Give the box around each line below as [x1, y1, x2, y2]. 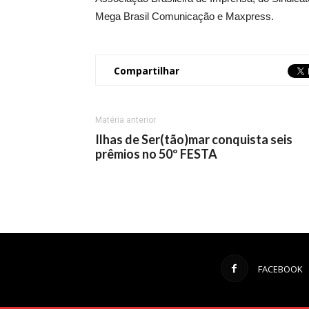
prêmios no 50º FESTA [95, 146, 217, 161]
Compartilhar [114, 64, 179, 77]
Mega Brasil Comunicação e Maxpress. [95, 10, 274, 23]
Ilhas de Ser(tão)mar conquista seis [95, 132, 292, 147]
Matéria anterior [95, 115, 156, 125]
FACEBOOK [257, 263, 303, 275]
